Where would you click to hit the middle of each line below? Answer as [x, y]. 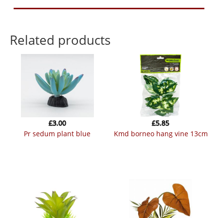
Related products [60, 40]
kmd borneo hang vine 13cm [163, 133]
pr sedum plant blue [59, 133]
